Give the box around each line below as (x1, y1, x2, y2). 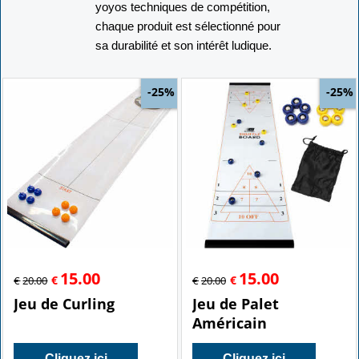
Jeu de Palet (192, 293, 279, 313)
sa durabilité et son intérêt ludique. (95, 38, 272, 52)
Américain (192, 313, 267, 333)
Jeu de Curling (14, 293, 115, 313)
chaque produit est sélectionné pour (95, 18, 281, 33)
